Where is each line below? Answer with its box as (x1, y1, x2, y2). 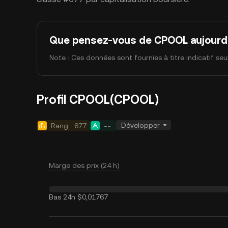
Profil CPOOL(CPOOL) (37, 93, 159, 107)
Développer (121, 121, 160, 129)
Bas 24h (49, 193, 75, 201)
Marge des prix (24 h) (49, 161, 120, 169)
